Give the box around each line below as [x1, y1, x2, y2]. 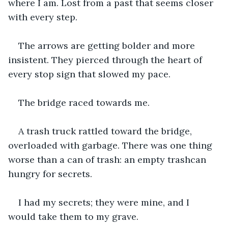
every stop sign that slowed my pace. [8, 68, 173, 80]
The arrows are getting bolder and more [18, 39, 197, 51]
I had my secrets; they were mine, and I [18, 196, 192, 208]
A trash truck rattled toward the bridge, [18, 125, 194, 137]
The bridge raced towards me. [18, 96, 152, 108]
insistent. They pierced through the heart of [8, 53, 205, 66]
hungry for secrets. [8, 167, 95, 180]
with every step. [8, 11, 77, 23]
